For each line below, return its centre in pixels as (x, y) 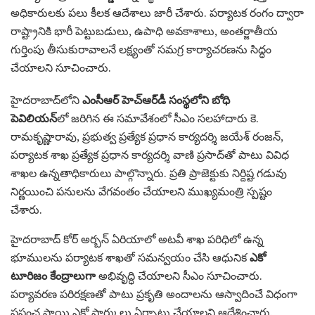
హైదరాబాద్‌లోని (46, 100)
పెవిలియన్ (34, 118)
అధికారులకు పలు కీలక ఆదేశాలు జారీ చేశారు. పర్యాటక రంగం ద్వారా (157, 13)
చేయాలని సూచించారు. (61, 68)
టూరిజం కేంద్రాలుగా (53, 276)
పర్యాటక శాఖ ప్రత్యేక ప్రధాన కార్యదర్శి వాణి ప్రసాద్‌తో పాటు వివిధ (150, 155)
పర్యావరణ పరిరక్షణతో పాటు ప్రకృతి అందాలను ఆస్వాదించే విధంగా (154, 294)
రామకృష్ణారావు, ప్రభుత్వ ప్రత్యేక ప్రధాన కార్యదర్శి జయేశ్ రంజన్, (147, 137)
